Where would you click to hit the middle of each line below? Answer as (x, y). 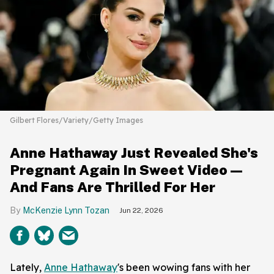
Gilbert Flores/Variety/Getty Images (76, 120)
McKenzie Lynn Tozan (66, 210)
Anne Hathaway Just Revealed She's (134, 152)
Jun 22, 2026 (141, 210)
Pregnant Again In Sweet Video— (127, 169)
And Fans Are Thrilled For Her (113, 187)
